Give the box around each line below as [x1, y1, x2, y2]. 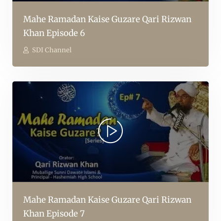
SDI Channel [32, 46, 72, 55]
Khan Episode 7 [23, 208, 85, 219]
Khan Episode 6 [23, 28, 85, 39]
